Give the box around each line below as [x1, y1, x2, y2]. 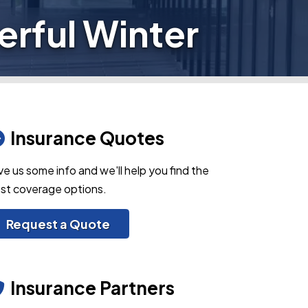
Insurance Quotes [10, 126, 164, 149]
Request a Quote [6, 216, 110, 232]
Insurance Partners [10, 276, 175, 299]
